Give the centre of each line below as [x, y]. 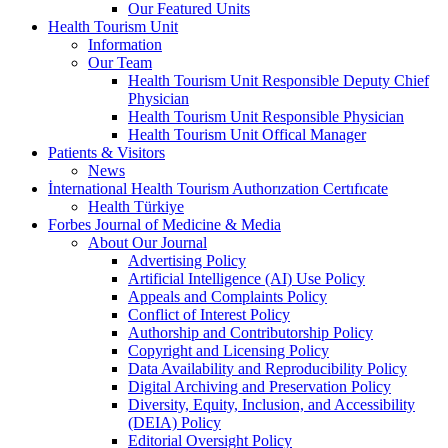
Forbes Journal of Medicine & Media [164, 224]
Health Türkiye [136, 206]
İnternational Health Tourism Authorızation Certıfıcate [218, 188]
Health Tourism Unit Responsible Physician [266, 116]
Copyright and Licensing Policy [228, 350]
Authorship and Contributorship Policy [250, 332]
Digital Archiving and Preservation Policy [259, 386]
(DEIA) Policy [174, 422]
